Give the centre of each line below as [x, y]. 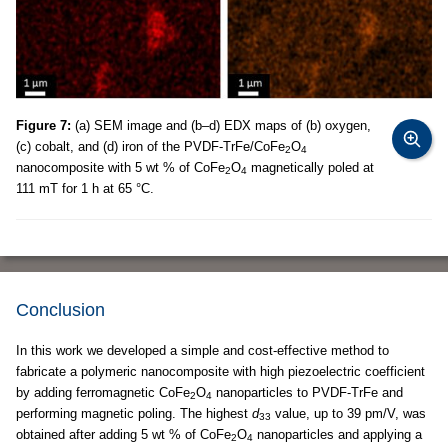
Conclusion [60, 309]
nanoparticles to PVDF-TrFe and [307, 392]
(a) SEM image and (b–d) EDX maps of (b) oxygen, [221, 125]
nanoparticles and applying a [337, 434]
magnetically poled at [310, 167]
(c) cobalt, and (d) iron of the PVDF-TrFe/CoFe [150, 146]
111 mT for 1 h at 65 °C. [85, 188]
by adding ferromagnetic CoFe [103, 392]
